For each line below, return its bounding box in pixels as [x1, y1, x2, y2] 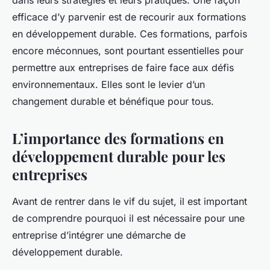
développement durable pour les [12, 146, 225, 166]
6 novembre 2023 [38, 5, 111, 16]
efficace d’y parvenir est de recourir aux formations [12, 11, 246, 24]
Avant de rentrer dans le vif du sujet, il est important [12, 195, 247, 208]
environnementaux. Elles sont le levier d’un [12, 78, 205, 91]
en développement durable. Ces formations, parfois [12, 28, 247, 40]
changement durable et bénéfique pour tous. [12, 95, 214, 108]
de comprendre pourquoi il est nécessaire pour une [12, 212, 245, 225]
